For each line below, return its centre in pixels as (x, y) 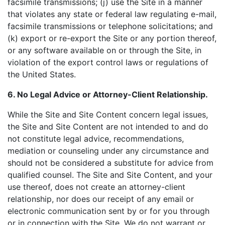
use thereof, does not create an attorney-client (96, 187)
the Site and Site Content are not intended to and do (108, 127)
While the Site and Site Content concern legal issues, (108, 115)
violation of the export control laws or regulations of (108, 62)
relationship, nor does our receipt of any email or (101, 199)
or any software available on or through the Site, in (104, 50)
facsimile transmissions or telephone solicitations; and (110, 26)
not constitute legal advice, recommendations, (96, 139)
